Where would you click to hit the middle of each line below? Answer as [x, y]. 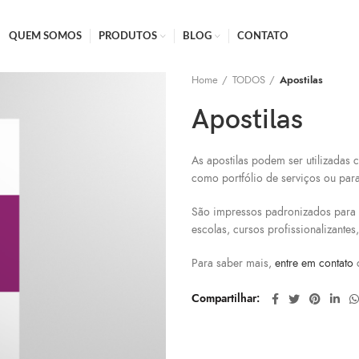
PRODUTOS [127, 36]
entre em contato [314, 263]
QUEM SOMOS [45, 36]
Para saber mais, [233, 263]
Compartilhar [224, 298]
